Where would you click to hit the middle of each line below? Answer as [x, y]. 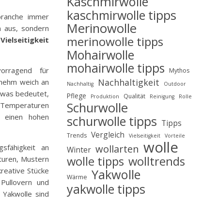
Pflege [77, 96]
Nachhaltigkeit [129, 82]
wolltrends [157, 161]
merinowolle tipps [115, 41]
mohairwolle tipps [116, 68]
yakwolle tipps [106, 189]
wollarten [117, 149]
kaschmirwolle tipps [122, 15]
